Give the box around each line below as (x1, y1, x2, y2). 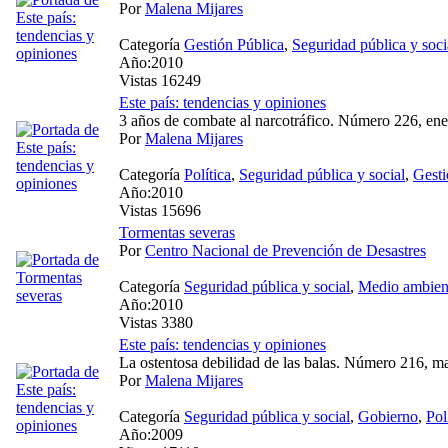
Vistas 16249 (119, 71, 201, 89)
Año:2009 (119, 425, 183, 443)
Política (184, 165, 231, 183)
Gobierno (358, 407, 418, 425)
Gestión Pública (184, 35, 284, 53)
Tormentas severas (119, 223, 235, 241)
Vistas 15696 (119, 201, 201, 219)
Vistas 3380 (119, 313, 193, 331)
